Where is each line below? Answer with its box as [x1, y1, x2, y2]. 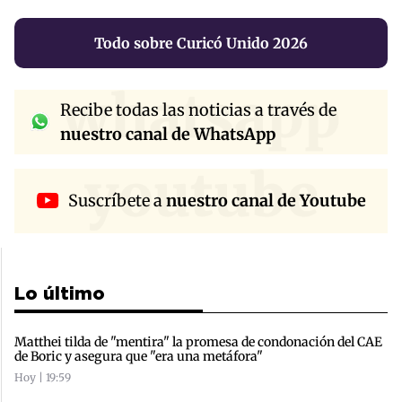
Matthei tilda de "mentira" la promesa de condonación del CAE [14, 333, 382, 350]
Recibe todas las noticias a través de [60, 99, 336, 120]
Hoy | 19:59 [14, 370, 71, 384]
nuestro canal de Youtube [165, 190, 366, 212]
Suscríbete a [67, 190, 166, 212]
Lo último [14, 285, 105, 302]
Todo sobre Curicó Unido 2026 [94, 33, 308, 52]
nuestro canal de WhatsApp [60, 123, 275, 144]
